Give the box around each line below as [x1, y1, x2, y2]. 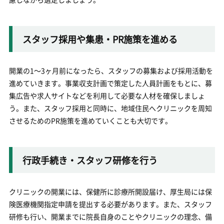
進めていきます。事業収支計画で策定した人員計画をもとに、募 [8, 78, 212, 88]
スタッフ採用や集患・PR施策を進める [22, 32, 177, 45]
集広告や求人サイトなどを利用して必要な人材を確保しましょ [8, 90, 205, 100]
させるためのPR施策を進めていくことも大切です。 [8, 115, 172, 125]
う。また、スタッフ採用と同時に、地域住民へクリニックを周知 [8, 103, 212, 113]
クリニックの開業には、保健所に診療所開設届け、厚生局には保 [8, 186, 212, 196]
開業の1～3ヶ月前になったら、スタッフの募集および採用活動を [8, 65, 213, 75]
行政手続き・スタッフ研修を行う [22, 153, 157, 166]
